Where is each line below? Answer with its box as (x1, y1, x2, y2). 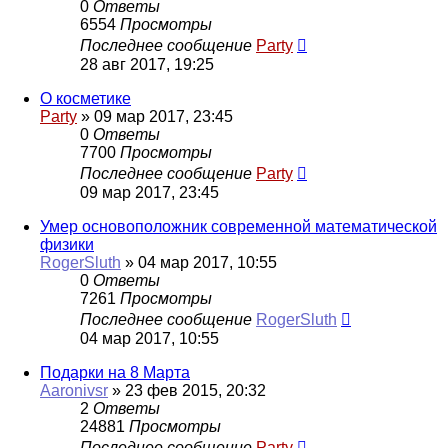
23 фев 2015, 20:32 (125, 382, 266, 400)
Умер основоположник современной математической (40, 218, 437, 236)
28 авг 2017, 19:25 (80, 56, 214, 74)
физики (40, 236, 94, 254)
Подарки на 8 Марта (40, 364, 190, 382)
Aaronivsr (40, 382, 108, 400)
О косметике (40, 90, 131, 108)
